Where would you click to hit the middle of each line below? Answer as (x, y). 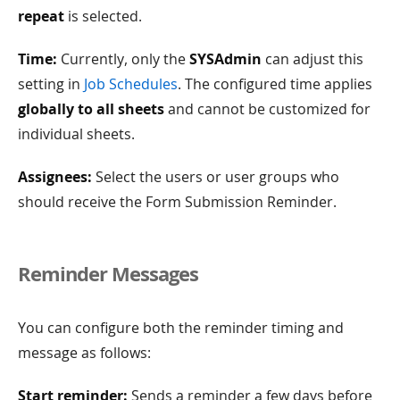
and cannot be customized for (267, 108)
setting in (51, 83)
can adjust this (312, 58)
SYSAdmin (225, 58)
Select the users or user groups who (216, 176)
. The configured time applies (275, 83)
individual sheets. (76, 133)
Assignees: (55, 176)
